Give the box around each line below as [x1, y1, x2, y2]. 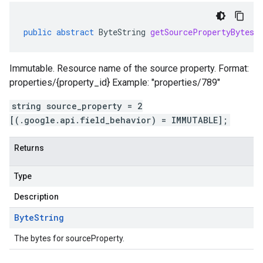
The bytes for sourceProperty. [14, 234, 124, 243]
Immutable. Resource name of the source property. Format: [9, 63, 249, 74]
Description [14, 192, 59, 201]
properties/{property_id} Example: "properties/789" [9, 77, 220, 88]
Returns [14, 143, 44, 153]
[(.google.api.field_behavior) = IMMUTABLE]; [9, 114, 228, 126]
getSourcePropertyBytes [150, 26, 254, 38]
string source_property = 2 [12, 100, 143, 112]
